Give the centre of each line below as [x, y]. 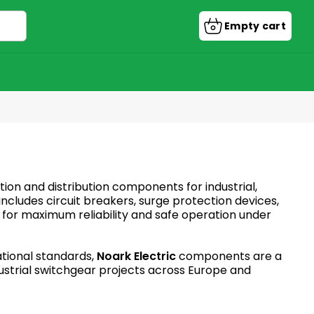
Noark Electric [136, 257]
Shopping [269, 30]
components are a [229, 257]
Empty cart [255, 26]
